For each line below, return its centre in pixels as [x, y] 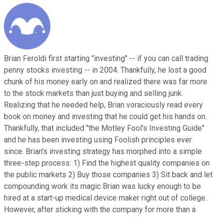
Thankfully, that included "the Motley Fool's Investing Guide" [104, 128]
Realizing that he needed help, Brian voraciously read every [103, 105]
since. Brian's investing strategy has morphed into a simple [103, 152]
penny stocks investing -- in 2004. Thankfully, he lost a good [105, 70]
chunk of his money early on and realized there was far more [106, 82]
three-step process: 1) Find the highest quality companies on [107, 163]
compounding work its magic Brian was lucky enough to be [102, 186]
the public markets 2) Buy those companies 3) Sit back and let [108, 175]
